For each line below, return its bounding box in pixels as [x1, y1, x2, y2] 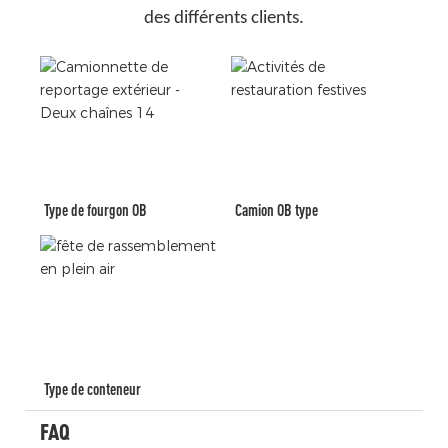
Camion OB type [235, 201, 319, 219]
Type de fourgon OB [44, 201, 148, 219]
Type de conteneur [44, 380, 142, 399]
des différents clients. [144, 8, 304, 28]
